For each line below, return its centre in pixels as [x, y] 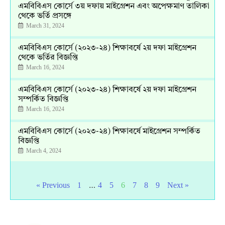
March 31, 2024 [44, 25]
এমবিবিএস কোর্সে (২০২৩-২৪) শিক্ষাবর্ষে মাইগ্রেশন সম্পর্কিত [109, 131]
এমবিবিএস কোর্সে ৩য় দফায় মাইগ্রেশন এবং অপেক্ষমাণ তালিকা [114, 6]
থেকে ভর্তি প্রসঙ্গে [45, 16]
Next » [178, 185]
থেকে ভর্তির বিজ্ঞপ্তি [48, 58]
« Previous [53, 185]
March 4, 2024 [43, 150]
